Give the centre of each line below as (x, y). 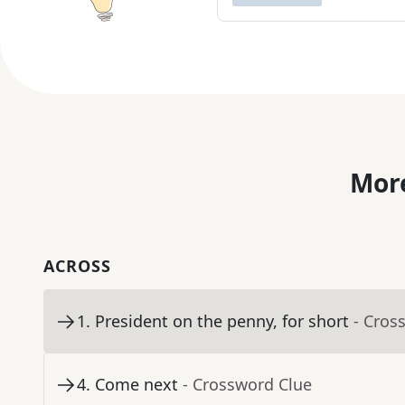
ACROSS (77, 266)
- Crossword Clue (247, 385)
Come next (137, 385)
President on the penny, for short (222, 321)
